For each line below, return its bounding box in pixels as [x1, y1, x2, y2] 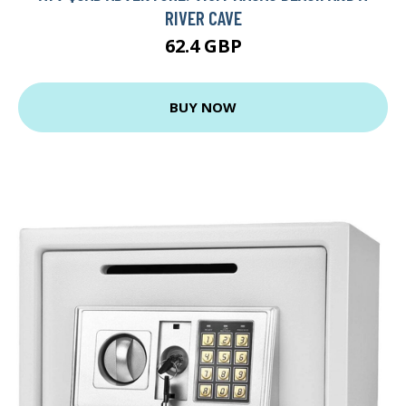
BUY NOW [169, 98, 237, 117]
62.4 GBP [164, 33, 242, 58]
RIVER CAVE [164, 5, 242, 29]
